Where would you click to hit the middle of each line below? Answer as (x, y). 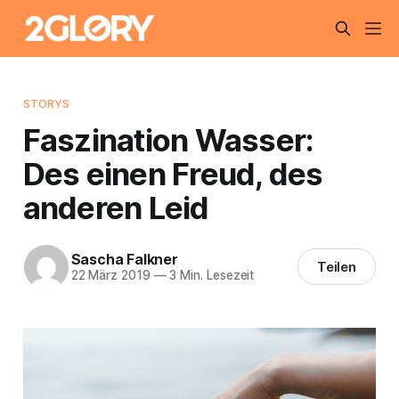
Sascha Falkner (124, 260)
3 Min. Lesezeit (210, 276)
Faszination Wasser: (168, 139)
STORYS (46, 103)
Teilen (337, 267)
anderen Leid (116, 207)
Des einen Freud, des (173, 173)
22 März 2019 (110, 276)
